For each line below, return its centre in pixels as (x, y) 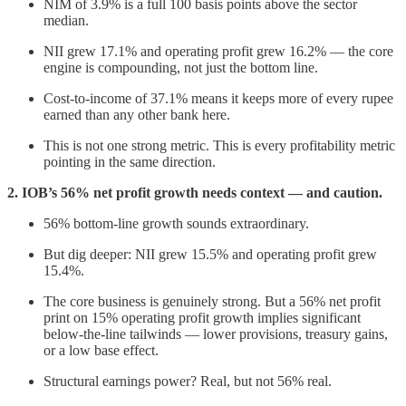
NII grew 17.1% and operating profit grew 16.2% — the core (218, 52)
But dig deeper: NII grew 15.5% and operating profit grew (210, 255)
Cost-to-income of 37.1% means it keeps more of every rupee (218, 99)
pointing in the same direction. (130, 162)
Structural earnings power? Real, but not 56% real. (188, 382)
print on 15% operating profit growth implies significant (202, 318)
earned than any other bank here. (137, 115)
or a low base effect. (101, 351)
